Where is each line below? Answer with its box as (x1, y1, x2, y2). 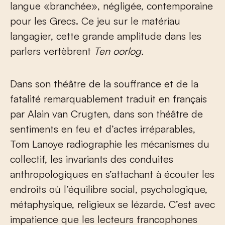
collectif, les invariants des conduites (10, 153, 173, 166)
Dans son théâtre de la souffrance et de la (10, 77, 198, 90)
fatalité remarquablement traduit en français (10, 92, 207, 105)
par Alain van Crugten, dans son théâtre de (10, 107, 203, 121)
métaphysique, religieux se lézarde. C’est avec (10, 198, 215, 211)
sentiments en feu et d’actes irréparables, (10, 123, 195, 136)
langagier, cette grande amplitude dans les (10, 30, 201, 43)
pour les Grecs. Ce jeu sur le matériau (10, 15, 180, 28)
